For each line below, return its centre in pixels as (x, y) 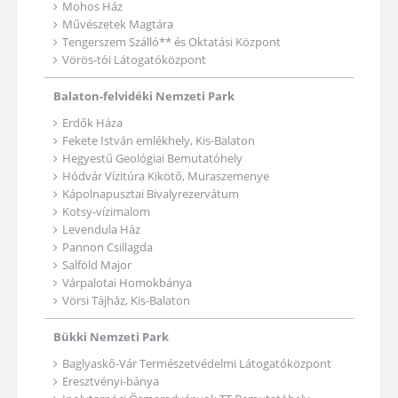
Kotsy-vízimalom (106, 211)
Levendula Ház (101, 229)
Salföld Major (97, 265)
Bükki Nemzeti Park (111, 337)
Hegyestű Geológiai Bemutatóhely (152, 158)
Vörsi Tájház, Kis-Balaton (126, 300)
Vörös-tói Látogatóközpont (134, 60)
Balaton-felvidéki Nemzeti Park (144, 96)
